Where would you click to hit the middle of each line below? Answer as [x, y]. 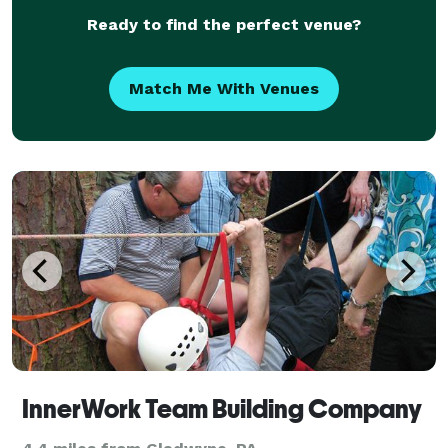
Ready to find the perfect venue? [224, 24]
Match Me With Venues [224, 88]
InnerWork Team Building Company [222, 408]
